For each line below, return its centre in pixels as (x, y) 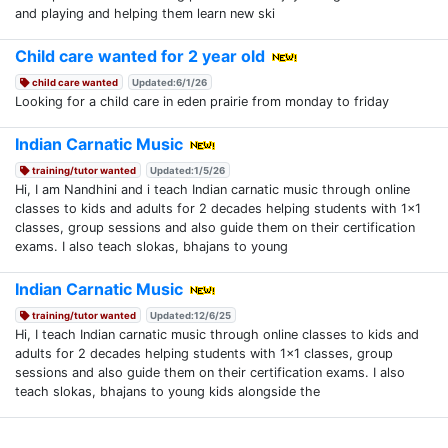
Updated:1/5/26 (188, 170)
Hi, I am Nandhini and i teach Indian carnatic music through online (212, 189)
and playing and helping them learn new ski (145, 13)
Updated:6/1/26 (170, 82)
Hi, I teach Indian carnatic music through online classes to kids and (217, 334)
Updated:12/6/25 (191, 315)
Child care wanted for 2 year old (140, 55)
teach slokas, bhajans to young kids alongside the (167, 391)
